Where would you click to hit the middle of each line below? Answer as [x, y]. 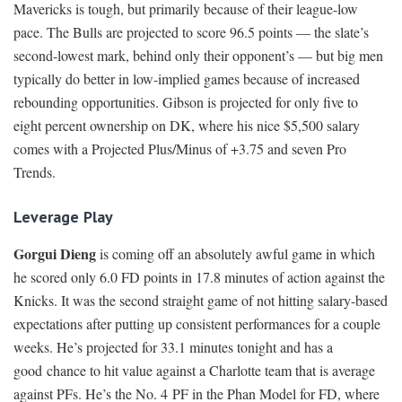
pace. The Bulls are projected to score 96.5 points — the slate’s [191, 32]
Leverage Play [63, 217]
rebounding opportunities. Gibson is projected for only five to [186, 102]
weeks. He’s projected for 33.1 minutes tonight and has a [173, 347]
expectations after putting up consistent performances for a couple [197, 324]
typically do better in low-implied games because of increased [187, 79]
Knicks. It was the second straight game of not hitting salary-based [201, 301]
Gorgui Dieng [55, 254]
